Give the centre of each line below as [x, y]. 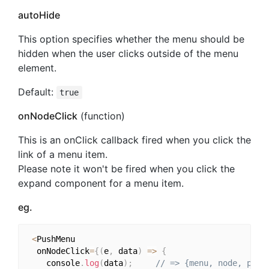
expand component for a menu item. [101, 183]
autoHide [39, 15]
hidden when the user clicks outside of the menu [128, 53]
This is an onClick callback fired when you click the [134, 140]
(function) [101, 116]
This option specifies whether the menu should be [131, 39]
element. [37, 68]
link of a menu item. [63, 154]
